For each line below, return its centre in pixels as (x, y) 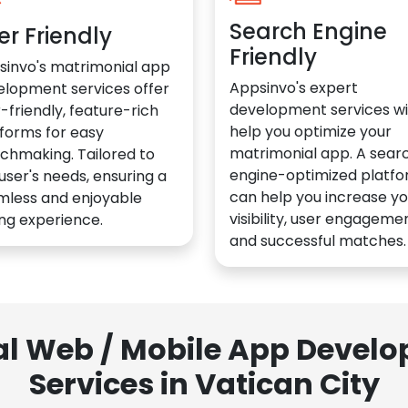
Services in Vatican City (204, 383)
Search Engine (308, 31)
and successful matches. (318, 240)
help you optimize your (311, 131)
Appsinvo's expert (294, 87)
